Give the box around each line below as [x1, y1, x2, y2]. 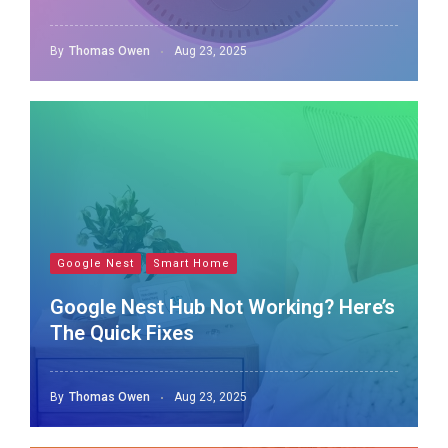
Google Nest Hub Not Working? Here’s [50, 295, 395, 319]
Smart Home [153, 257, 230, 270]
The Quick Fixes [50, 321, 194, 345]
